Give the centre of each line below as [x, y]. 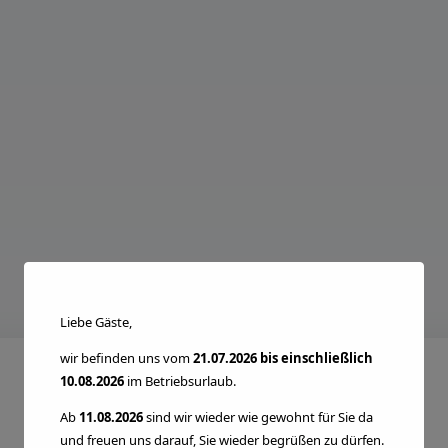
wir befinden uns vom [126, 358]
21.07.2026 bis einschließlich [283, 358]
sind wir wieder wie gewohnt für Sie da [258, 417]
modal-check [267, 12]
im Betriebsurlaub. [180, 381]
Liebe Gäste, [96, 322]
